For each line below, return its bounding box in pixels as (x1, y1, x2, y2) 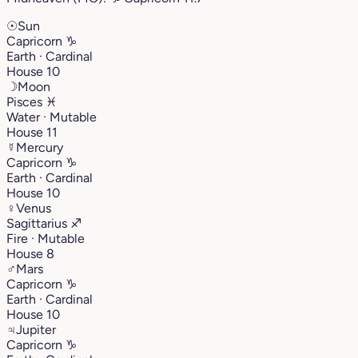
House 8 (6, 245, 54, 261)
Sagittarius (6, 215, 70, 231)
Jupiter (16, 321, 56, 337)
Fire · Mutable (6, 230, 85, 246)
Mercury (16, 139, 63, 155)
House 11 (6, 124, 58, 140)
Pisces (6, 93, 46, 109)
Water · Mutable (6, 109, 97, 125)
